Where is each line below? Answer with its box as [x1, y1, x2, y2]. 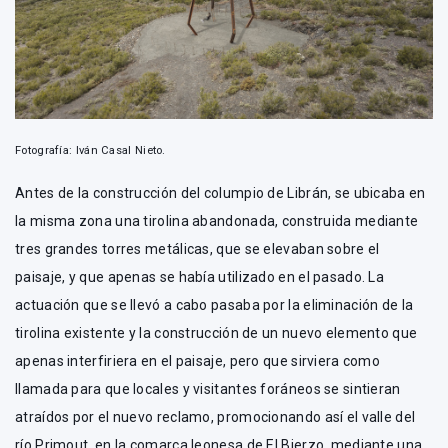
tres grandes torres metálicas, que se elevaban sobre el [15, 240, 380, 257]
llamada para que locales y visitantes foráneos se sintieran [15, 380, 401, 397]
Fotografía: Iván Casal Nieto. [15, 143, 166, 157]
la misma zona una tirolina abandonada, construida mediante [15, 212, 419, 229]
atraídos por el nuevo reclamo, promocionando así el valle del [15, 408, 416, 425]
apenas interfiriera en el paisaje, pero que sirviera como [15, 352, 381, 369]
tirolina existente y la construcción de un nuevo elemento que [15, 324, 418, 341]
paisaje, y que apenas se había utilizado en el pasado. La [15, 268, 385, 285]
